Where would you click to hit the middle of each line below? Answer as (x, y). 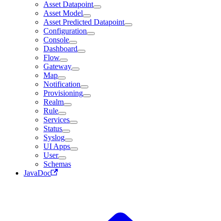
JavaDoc (37, 173)
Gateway (57, 66)
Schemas (57, 164)
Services (56, 119)
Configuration (65, 31)
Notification (62, 84)
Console (56, 39)
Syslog (54, 137)
